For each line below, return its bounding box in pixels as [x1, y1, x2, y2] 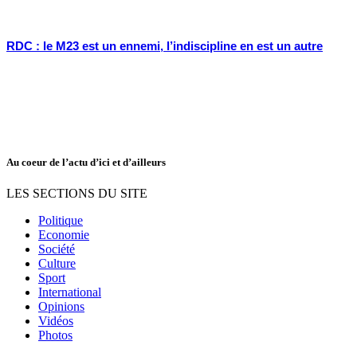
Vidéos [38, 313, 73, 328]
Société [38, 241, 75, 256]
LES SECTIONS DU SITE [6, 186, 147, 200]
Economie [38, 227, 89, 241]
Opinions [38, 299, 84, 313]
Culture [38, 256, 76, 270]
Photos [38, 328, 73, 342]
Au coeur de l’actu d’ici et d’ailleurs [6, 155, 166, 168]
